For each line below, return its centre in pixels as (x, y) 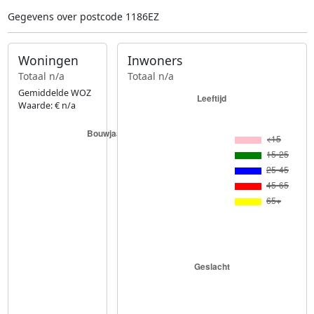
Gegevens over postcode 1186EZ (83, 17)
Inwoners (155, 61)
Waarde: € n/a (47, 105)
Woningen (48, 61)
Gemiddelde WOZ (54, 93)
